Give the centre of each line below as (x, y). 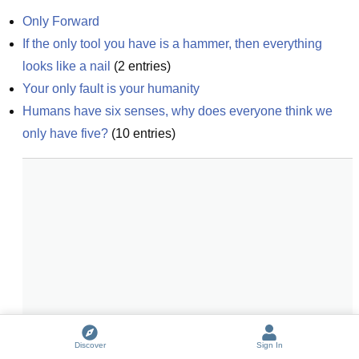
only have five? (65, 133)
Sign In (269, 345)
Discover (90, 345)
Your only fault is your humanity (111, 89)
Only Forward (61, 21)
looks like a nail (67, 66)
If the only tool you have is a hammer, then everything (172, 44)
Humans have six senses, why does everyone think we (177, 111)
